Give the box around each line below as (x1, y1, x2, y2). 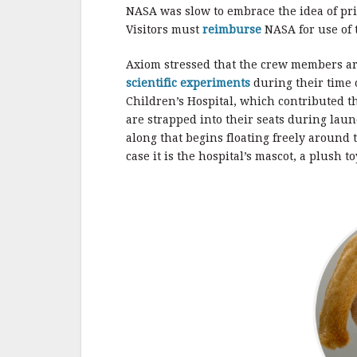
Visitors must (126, 23, 202, 37)
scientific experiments (126, 76, 250, 90)
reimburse (202, 23, 261, 37)
